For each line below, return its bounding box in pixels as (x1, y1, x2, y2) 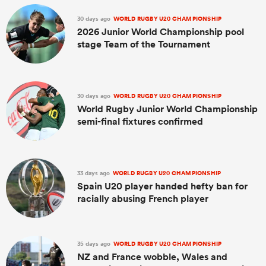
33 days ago (77, 168, 112, 178)
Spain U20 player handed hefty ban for (77, 179, 248, 192)
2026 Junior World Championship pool (77, 25, 244, 38)
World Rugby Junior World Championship (77, 102, 258, 115)
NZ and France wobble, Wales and (77, 251, 227, 263)
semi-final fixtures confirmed (77, 115, 203, 128)
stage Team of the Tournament (77, 37, 210, 50)
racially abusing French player (77, 192, 208, 205)
